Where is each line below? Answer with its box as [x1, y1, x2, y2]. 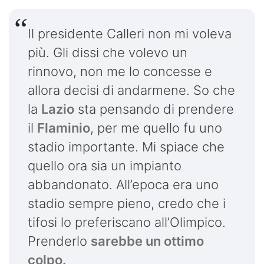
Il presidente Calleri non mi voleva [28, 25, 232, 41]
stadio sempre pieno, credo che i [28, 195, 226, 211]
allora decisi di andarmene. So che [28, 82, 235, 98]
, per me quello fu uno [90, 120, 222, 136]
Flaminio [37, 120, 90, 136]
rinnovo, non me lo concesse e [28, 63, 212, 79]
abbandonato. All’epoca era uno [28, 176, 219, 192]
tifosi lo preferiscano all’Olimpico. [28, 214, 226, 230]
